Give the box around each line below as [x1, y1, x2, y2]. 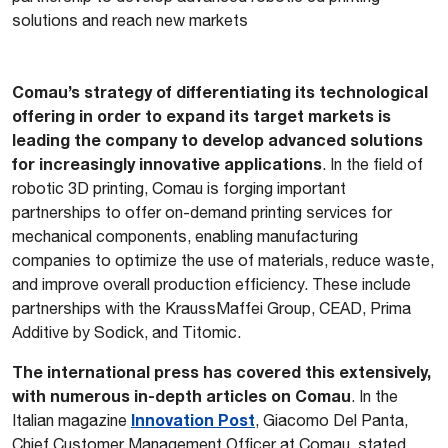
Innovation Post [131, 410, 255, 429]
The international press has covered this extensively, [12, 362, 431, 381]
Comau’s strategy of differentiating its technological [12, 82, 428, 101]
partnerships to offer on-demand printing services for [12, 203, 392, 221]
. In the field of [322, 155, 423, 173]
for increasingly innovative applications [12, 154, 322, 173]
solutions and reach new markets [12, 11, 248, 29]
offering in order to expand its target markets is [12, 106, 391, 125]
